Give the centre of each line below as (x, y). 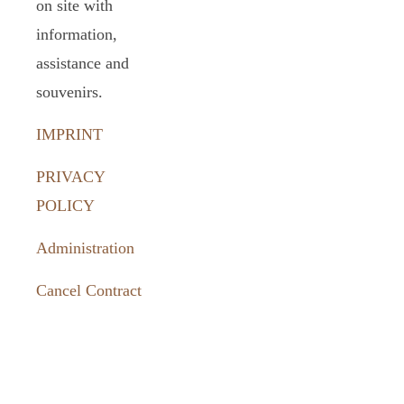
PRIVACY (70, 176)
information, (77, 34)
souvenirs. (69, 92)
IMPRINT (69, 134)
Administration (85, 248)
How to (73, 334)
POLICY (65, 205)
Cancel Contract (89, 290)
